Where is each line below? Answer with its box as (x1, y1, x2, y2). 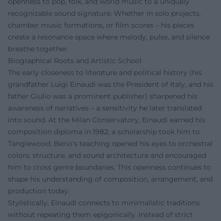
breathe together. (8, 44, 69, 53)
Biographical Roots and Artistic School (8, 56, 142, 65)
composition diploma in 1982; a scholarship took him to (8, 127, 200, 136)
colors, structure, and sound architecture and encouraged (8, 150, 206, 160)
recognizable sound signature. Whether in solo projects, (8, 8, 201, 18)
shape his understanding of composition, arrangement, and (8, 174, 213, 184)
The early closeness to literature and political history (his (8, 68, 202, 77)
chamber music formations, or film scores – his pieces (8, 20, 194, 30)
